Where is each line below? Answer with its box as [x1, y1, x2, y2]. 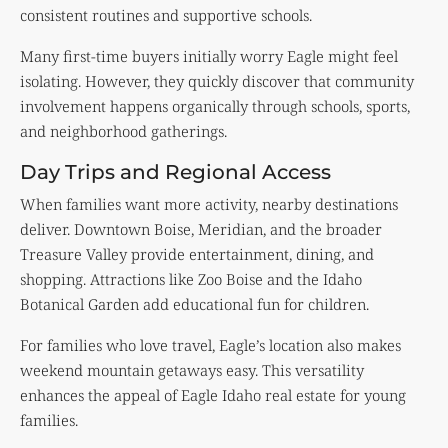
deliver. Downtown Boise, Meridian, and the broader [20, 218, 382, 239]
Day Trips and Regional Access [20, 159, 331, 184]
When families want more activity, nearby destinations [20, 193, 398, 214]
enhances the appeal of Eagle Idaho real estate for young [20, 384, 406, 405]
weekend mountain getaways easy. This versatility [20, 359, 364, 380]
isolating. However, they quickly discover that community [20, 70, 414, 91]
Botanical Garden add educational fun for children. [20, 293, 369, 314]
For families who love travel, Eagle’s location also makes [20, 334, 401, 355]
